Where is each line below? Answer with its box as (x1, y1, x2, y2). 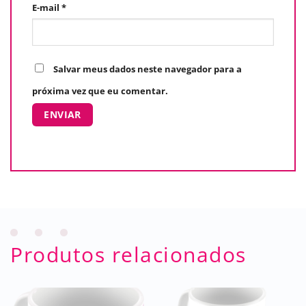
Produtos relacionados (10, 240, 247, 269)
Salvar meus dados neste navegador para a (53, 63, 242, 75)
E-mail (32, 1, 61, 14)
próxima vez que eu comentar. (32, 85, 168, 97)
